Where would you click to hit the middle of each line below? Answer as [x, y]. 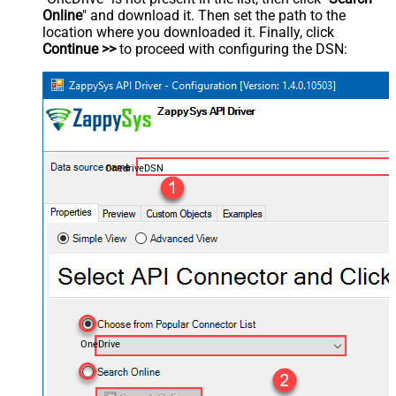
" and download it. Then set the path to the [214, 16]
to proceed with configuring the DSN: [232, 49]
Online [62, 16]
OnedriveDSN [134, 168]
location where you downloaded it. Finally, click [188, 33]
